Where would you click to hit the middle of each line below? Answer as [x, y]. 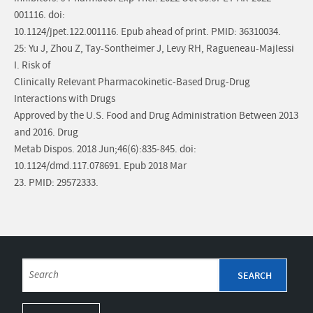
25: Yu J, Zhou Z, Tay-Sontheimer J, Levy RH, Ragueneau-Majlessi [154, 49]
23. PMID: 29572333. [56, 183]
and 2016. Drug [46, 133]
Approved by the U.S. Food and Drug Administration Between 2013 [156, 116]
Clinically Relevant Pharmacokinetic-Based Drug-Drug [132, 82]
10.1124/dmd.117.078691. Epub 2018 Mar [100, 166]
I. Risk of [32, 66]
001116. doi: [39, 15]
